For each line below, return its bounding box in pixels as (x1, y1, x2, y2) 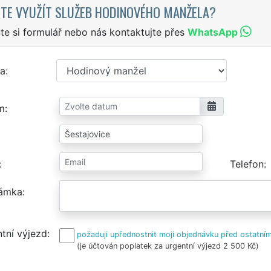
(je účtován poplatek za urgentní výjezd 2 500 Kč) (77, 241, 260, 250)
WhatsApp (187, 25, 238, 38)
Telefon (230, 157, 264, 170)
